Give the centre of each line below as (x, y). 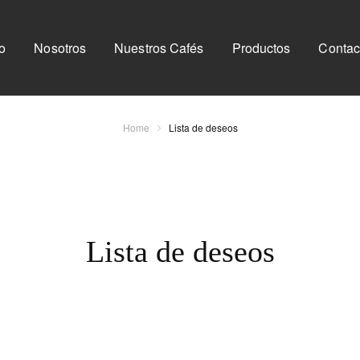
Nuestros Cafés (159, 47)
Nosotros (60, 47)
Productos (261, 47)
